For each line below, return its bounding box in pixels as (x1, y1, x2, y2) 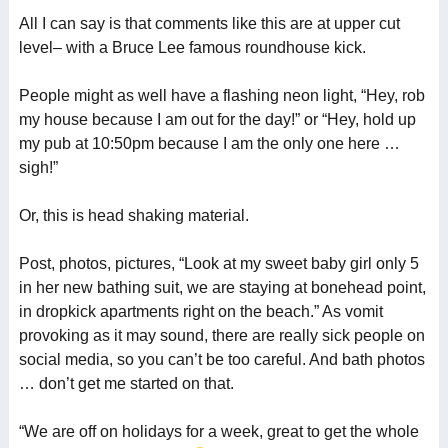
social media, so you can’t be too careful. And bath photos (18, 351, 425, 368)
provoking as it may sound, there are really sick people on (18, 327, 425, 344)
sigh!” (18, 159, 58, 176)
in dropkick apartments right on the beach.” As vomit (18, 303, 383, 320)
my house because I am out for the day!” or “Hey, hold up (18, 111, 416, 128)
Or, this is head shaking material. (18, 207, 249, 224)
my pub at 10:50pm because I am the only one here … (18, 135, 400, 152)
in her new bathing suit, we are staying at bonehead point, (18, 279, 426, 296)
